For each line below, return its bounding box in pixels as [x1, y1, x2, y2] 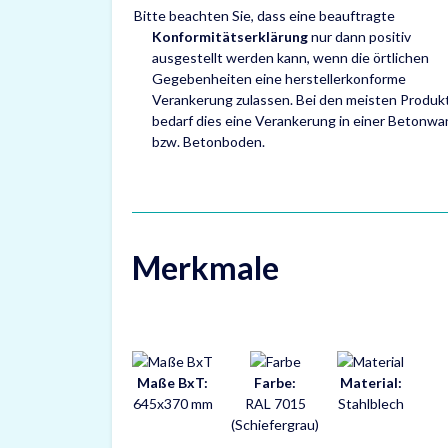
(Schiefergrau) [231, 415, 319, 433]
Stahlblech [337, 394, 404, 412]
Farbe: [254, 373, 296, 391]
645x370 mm [132, 394, 213, 412]
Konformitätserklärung [152, 28, 308, 45]
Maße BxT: [137, 373, 208, 391]
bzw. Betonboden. [152, 133, 265, 150]
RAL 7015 [244, 394, 306, 412]
